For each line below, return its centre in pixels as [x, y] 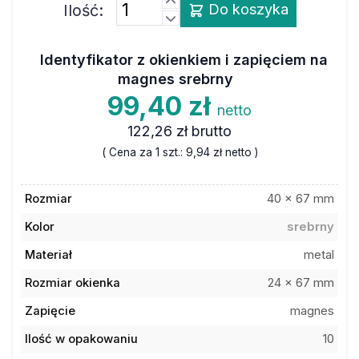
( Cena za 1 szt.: [143, 152]
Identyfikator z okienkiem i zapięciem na [184, 59]
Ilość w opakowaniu [81, 339]
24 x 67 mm [301, 283]
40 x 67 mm [301, 199]
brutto [211, 131]
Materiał [48, 255]
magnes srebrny [175, 79]
